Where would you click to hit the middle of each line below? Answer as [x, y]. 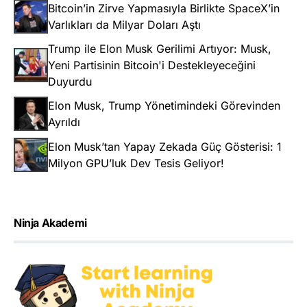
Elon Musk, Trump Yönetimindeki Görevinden [164, 106]
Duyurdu [70, 82]
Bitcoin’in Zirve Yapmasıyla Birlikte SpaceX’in [164, 9]
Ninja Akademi [50, 223]
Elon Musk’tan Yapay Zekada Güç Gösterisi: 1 [165, 147]
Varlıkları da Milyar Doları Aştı [124, 25]
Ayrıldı [64, 122]
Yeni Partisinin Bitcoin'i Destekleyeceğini [152, 65]
